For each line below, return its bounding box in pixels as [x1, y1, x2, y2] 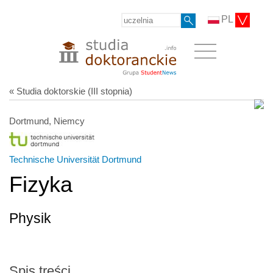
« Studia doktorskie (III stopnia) [9, 85, 132, 96]
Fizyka [9, 171, 73, 197]
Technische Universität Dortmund [9, 154, 141, 165]
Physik [9, 210, 51, 226]
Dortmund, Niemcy [9, 115, 85, 126]
